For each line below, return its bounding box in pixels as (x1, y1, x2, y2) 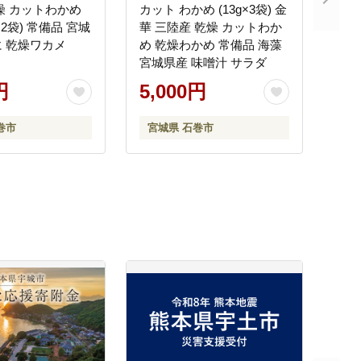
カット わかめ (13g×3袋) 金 (139, 2, 275, 17)
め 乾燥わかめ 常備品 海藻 (139, 38, 258, 52)
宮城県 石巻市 (147, 122, 214, 135)
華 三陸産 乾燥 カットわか (139, 20, 282, 35)
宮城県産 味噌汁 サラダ (139, 56, 267, 70)
